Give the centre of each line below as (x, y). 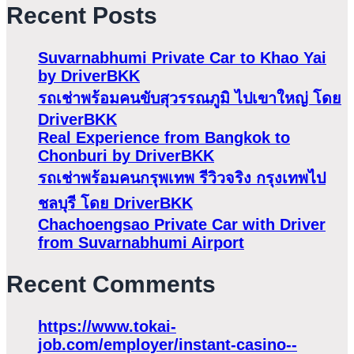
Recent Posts (82, 16)
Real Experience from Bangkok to (164, 137)
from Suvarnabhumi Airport (141, 242)
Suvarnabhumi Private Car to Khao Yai (182, 57)
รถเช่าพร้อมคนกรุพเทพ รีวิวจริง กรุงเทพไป (182, 177)
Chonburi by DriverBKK (126, 155)
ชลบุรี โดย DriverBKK (115, 203)
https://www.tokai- (107, 326)
